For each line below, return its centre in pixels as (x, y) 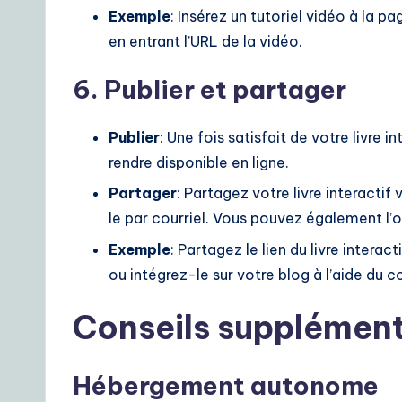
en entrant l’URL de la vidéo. (205, 41)
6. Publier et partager (210, 89)
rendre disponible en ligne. (199, 162)
